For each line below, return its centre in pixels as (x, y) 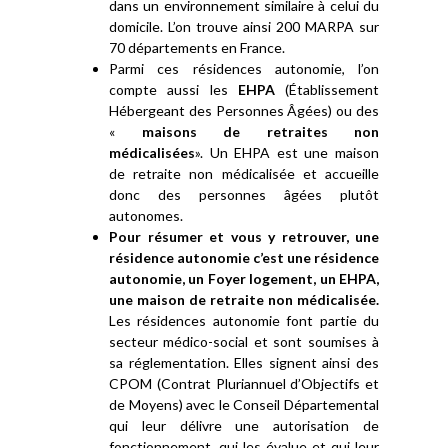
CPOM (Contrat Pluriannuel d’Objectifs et (244, 383)
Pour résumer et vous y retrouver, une (244, 236)
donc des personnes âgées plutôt (244, 194)
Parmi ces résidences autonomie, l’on (244, 68)
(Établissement (326, 89)
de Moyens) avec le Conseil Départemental (244, 404)
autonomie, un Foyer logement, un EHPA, (244, 278)
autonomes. (146, 215)
